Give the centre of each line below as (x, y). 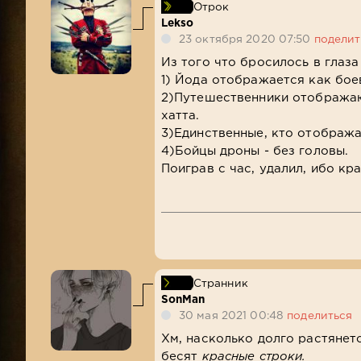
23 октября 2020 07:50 (247, 39)
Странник (220, 283)
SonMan (183, 299)
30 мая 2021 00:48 (233, 315)
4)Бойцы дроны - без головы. (255, 151)
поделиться (320, 315)
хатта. (180, 115)
